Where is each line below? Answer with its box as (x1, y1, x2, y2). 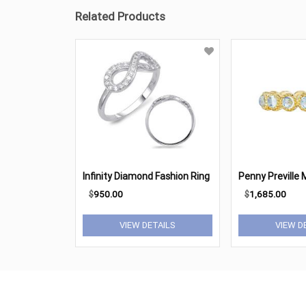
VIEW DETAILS (120, 219, 176, 231)
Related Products (75, 9, 165, 24)
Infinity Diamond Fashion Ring (83, 170, 210, 182)
